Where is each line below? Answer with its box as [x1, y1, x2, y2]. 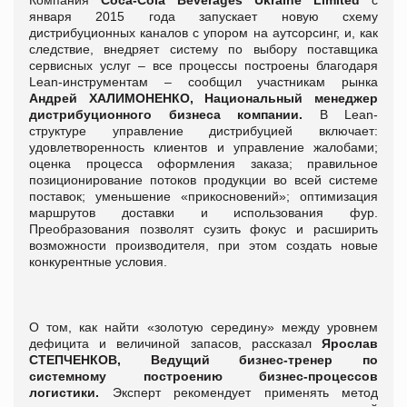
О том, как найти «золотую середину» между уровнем [29, 319, 378, 334]
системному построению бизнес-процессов [29, 368, 378, 383]
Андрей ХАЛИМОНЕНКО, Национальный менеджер [29, 90, 378, 105]
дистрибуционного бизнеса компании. [29, 106, 320, 122]
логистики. [29, 384, 113, 400]
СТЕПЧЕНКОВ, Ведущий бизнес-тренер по [29, 352, 378, 367]
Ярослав [322, 335, 378, 351]
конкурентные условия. [29, 253, 167, 269]
